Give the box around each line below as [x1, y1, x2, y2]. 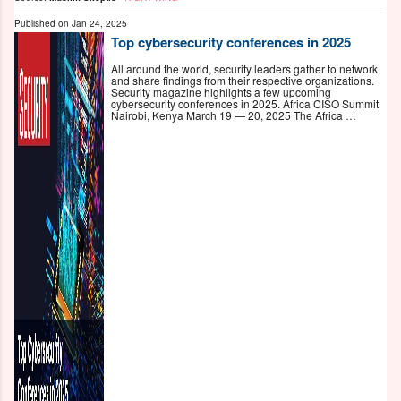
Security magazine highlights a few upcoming [111, 84, 331, 100]
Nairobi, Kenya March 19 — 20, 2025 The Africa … [111, 107, 356, 124]
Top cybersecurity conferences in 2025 [111, 31, 351, 52]
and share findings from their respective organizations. [111, 73, 374, 89]
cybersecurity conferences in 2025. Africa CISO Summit [111, 96, 379, 112]
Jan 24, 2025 [72, 16, 127, 30]
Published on [14, 16, 72, 30]
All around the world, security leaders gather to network [111, 61, 378, 77]
